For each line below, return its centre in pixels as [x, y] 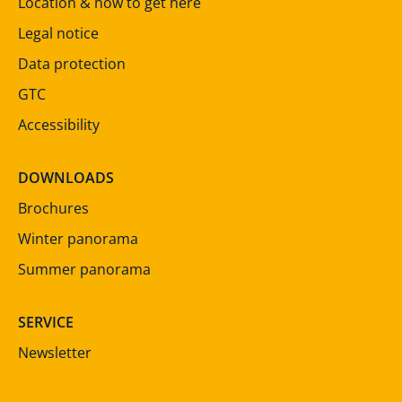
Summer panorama [84, 270]
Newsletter [55, 353]
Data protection [72, 64]
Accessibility [59, 125]
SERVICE [46, 323]
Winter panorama [78, 239]
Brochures [53, 209]
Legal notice [58, 34]
